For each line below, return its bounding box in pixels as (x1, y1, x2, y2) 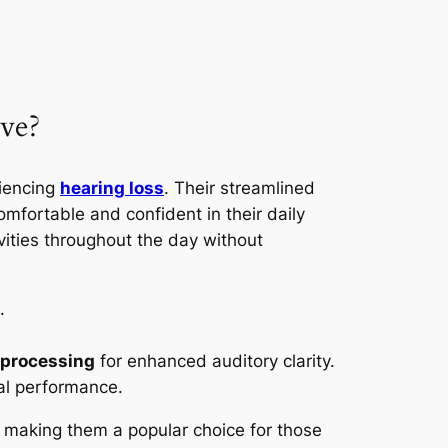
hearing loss (60, 177, 164, 198)
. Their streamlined (164, 177, 315, 198)
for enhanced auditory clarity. (95, 350, 335, 371)
